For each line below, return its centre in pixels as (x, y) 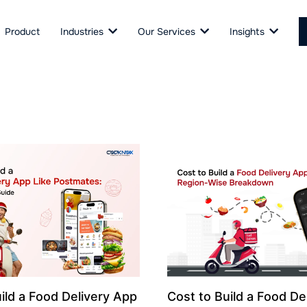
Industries (82, 32)
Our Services (167, 32)
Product (23, 32)
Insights (247, 32)
